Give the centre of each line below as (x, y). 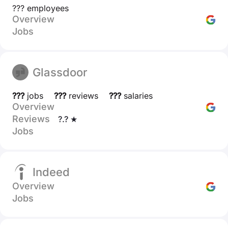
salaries (137, 96)
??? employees (40, 8)
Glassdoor (60, 72)
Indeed (51, 172)
